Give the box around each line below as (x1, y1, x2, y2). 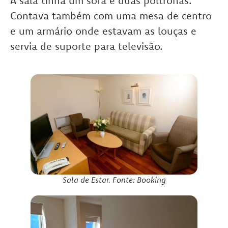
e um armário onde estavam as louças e (10, 24, 196, 38)
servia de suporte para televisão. (10, 40, 163, 53)
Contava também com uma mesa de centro (10, 9, 212, 22)
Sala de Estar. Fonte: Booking (62, 175, 166, 185)
